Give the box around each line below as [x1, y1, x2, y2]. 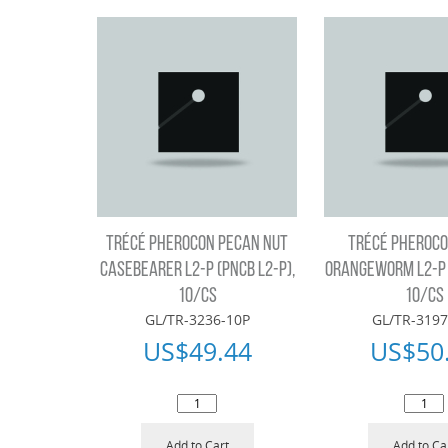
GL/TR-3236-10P [144, 310, 250, 330]
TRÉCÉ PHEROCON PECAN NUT [106, 234, 289, 256]
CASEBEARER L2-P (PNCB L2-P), [99, 260, 295, 282]
